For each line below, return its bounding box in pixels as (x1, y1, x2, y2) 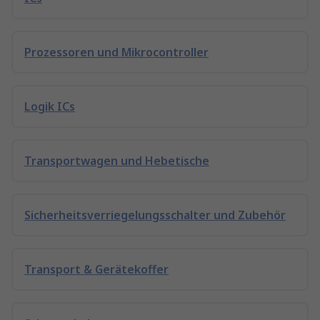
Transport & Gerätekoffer (24, 261, 169, 277)
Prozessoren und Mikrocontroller (24, 44, 209, 60)
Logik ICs (24, 99, 75, 114)
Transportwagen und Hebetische (24, 153, 209, 169)
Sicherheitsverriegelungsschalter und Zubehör (24, 207, 286, 223)
